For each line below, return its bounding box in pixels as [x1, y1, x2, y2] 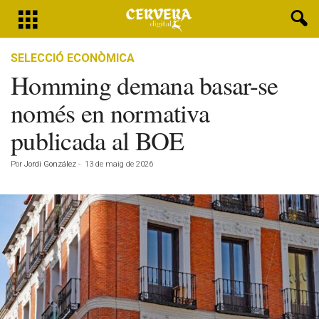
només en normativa [11, 95, 210, 130]
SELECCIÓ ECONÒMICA [11, 51, 135, 65]
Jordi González [24, 159, 76, 169]
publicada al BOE [11, 123, 184, 157]
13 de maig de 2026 [85, 159, 153, 169]
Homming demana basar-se [11, 68, 278, 102]
